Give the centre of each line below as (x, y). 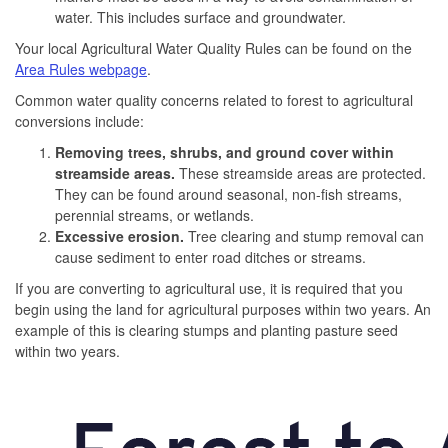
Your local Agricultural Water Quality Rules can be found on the (213, 47)
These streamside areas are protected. (300, 172)
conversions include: (79, 120)
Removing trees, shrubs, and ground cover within (224, 151)
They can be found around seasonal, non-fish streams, (228, 193)
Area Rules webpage (81, 68)
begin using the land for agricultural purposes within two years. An (223, 308)
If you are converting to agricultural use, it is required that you (209, 287)
